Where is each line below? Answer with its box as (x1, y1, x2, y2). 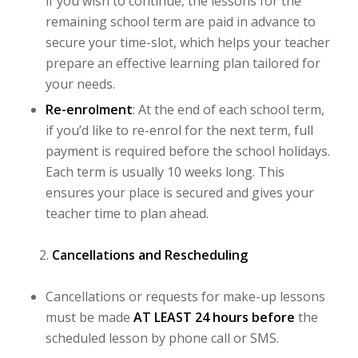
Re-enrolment (45, 100, 133, 118)
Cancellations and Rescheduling (51, 245, 248, 264)
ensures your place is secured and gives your (45, 183, 314, 201)
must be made (45, 308, 133, 326)
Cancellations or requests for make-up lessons (45, 287, 325, 305)
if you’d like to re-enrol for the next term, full (45, 121, 313, 139)
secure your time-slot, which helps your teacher (45, 33, 330, 51)
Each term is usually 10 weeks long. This (45, 162, 284, 181)
